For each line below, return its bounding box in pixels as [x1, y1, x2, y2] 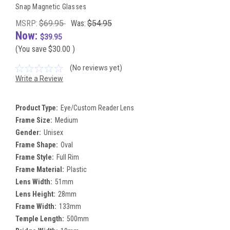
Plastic [66, 165, 87, 174]
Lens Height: [15, 190, 55, 199]
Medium [54, 116, 78, 125]
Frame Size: [15, 116, 52, 125]
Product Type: [15, 104, 58, 112]
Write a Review [15, 74, 63, 83]
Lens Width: [15, 178, 52, 186]
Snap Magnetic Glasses [15, 2, 87, 11]
